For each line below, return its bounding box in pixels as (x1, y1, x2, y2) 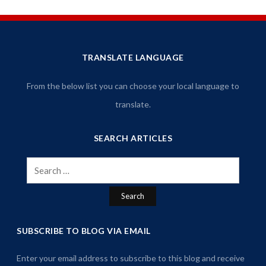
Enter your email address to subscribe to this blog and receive (17, 253, 245, 264)
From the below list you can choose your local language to (26, 81, 239, 91)
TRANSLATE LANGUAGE (81, 52, 184, 63)
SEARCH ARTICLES (93, 133, 173, 144)
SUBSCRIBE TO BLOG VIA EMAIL (17, 226, 151, 236)
